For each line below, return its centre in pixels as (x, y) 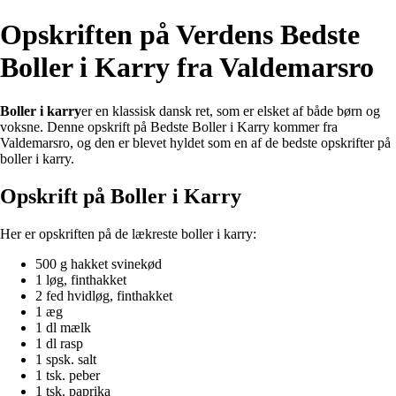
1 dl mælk (63, 327)
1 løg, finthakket (81, 279)
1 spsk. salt (66, 359)
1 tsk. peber (68, 375)
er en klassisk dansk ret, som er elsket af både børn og (231, 110)
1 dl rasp (59, 343)
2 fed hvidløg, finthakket (104, 295)
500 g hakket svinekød (99, 263)
